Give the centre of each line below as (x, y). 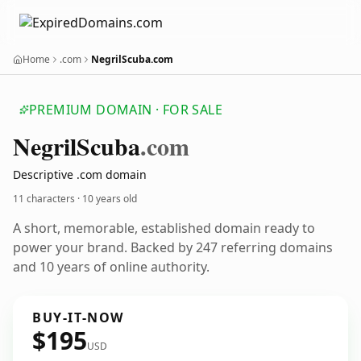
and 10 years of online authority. (111, 267)
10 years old (110, 199)
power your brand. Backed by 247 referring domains (173, 247)
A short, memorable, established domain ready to (164, 228)
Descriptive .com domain (80, 174)
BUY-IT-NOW (78, 317)
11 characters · (48, 199)
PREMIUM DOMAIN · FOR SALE (126, 110)
